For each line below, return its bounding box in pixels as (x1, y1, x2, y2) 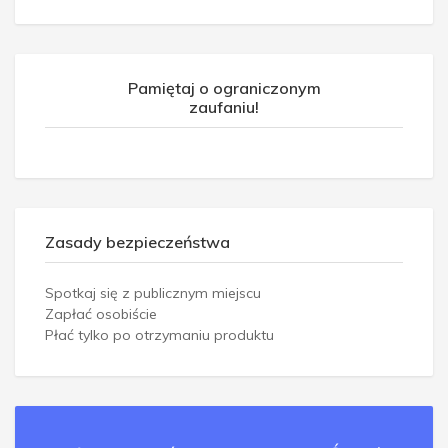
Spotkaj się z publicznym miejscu (45, 284, 261, 303)
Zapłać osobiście (45, 305, 157, 324)
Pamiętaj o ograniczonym (127, 78, 321, 99)
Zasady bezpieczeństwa (45, 232, 230, 253)
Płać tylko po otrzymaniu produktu (45, 326, 274, 345)
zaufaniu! (189, 97, 259, 118)
